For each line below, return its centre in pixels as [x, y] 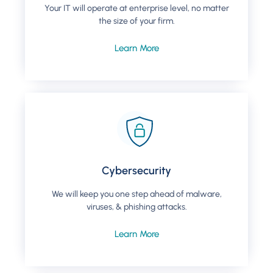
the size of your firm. [136, 21]
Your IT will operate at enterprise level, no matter [136, 9]
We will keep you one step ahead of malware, [136, 194]
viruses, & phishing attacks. [136, 207]
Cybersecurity [136, 171]
